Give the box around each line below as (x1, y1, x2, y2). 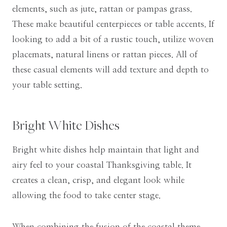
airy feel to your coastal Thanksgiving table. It (12, 161, 192, 170)
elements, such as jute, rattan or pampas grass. (12, 5, 192, 14)
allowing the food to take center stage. (12, 191, 161, 200)
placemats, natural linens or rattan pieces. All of (12, 50, 198, 59)
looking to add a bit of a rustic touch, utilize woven (12, 35, 214, 44)
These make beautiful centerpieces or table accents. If (12, 20, 214, 29)
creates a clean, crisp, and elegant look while (12, 176, 184, 185)
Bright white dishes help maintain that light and (12, 145, 199, 155)
